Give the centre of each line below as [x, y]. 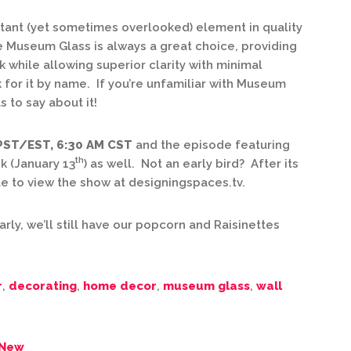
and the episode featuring [211, 145]
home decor [120, 286]
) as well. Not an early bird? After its [191, 164]
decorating [43, 286]
